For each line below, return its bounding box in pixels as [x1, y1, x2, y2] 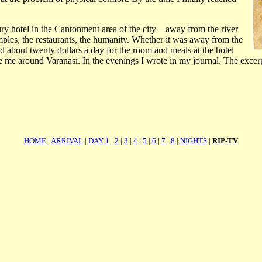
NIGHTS [180, 136, 207, 145]
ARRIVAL [51, 136, 83, 145]
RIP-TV [212, 136, 238, 145]
